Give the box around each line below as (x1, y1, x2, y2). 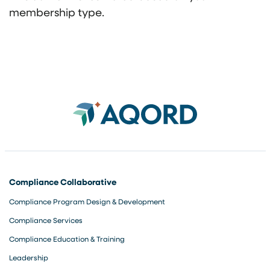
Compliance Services (9, 215, 83, 225)
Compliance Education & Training (9, 234, 125, 243)
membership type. (9, 5, 104, 19)
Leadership (9, 253, 48, 262)
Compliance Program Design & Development (9, 196, 165, 206)
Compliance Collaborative (9, 176, 116, 187)
